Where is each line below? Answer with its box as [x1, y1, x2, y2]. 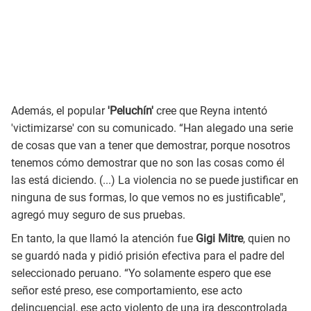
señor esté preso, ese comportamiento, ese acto [11, 283, 242, 297]
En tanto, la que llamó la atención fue [11, 231, 196, 245]
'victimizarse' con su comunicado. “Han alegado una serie [11, 121, 293, 135]
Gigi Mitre [196, 231, 243, 245]
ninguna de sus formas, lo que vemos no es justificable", [11, 190, 285, 204]
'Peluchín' [105, 103, 156, 117]
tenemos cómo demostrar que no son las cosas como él [11, 155, 285, 169]
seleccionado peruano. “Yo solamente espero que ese [11, 266, 271, 280]
